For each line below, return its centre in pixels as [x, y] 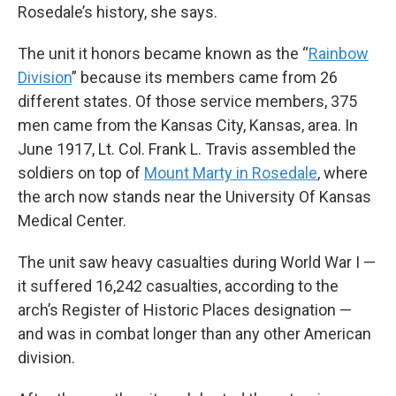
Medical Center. [72, 221]
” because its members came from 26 [205, 78]
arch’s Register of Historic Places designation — [185, 310]
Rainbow [339, 54]
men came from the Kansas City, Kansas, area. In [188, 126]
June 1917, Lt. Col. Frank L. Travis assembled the [187, 149]
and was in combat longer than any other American [194, 334]
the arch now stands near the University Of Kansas [194, 197]
